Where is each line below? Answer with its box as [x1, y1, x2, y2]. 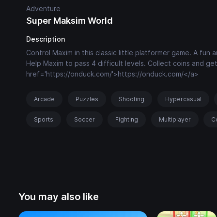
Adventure [26, 4, 61, 13]
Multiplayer [158, 116, 191, 124]
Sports [34, 116, 53, 124]
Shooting [119, 95, 145, 103]
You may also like [18, 190, 99, 202]
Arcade [34, 95, 55, 103]
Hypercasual [165, 95, 201, 103]
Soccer [74, 116, 95, 124]
